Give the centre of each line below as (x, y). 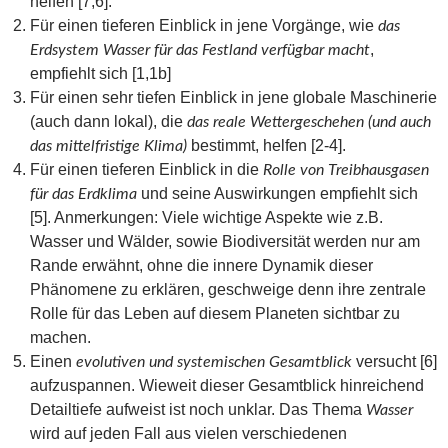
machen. (60, 337)
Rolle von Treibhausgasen (344, 169)
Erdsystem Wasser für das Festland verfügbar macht (200, 49)
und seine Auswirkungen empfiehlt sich (277, 193)
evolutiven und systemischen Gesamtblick (216, 361)
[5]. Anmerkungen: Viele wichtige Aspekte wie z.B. (206, 217)
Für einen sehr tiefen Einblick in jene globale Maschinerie (233, 97)
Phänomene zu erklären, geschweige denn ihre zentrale (228, 289)
